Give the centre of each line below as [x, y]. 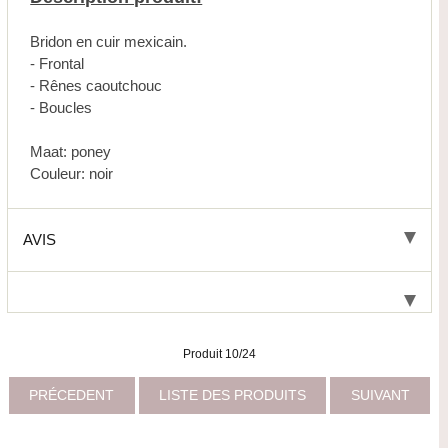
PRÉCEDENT [72, 395]
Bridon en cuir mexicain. [109, 42]
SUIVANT [380, 395]
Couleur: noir [72, 174]
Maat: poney [71, 152]
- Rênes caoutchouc [96, 86]
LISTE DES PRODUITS [233, 395]
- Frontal [57, 64]
